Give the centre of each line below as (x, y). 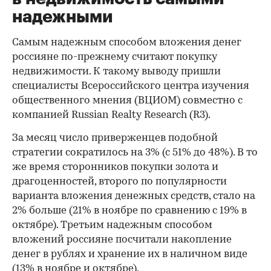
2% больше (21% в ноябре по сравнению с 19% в (129, 211)
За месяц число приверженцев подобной (115, 138)
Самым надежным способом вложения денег (127, 43)
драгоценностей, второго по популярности (119, 182)
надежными (63, 17)
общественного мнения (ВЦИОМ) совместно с (127, 101)
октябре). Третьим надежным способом (112, 225)
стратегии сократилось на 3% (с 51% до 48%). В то (135, 153)
